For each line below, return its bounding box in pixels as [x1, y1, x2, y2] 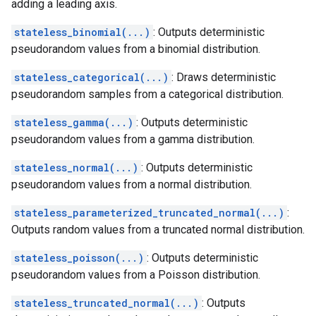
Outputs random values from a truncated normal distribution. [11, 223, 305, 236]
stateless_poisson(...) [14, 251, 144, 265]
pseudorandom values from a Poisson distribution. [11, 268, 260, 281]
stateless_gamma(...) [14, 116, 133, 129]
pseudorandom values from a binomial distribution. [11, 42, 260, 56]
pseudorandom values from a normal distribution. [11, 178, 252, 191]
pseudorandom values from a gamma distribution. [11, 133, 255, 146]
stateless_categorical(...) [14, 71, 169, 84]
